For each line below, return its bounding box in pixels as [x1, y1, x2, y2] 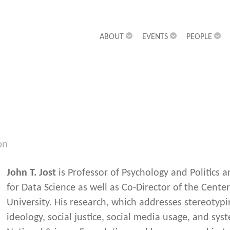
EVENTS [142, 33, 168, 42]
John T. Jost [7, 167, 56, 178]
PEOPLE [186, 33, 213, 42]
